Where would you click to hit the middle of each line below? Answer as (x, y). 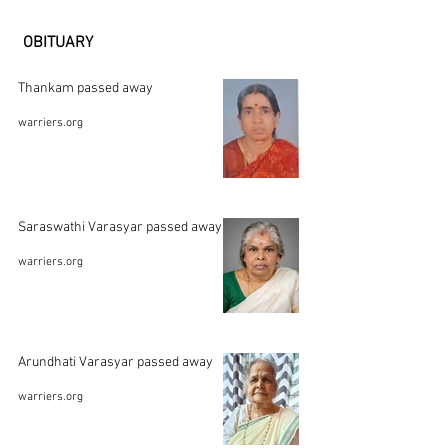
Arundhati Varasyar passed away (115, 362)
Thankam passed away (115, 88)
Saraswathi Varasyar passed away (120, 227)
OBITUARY (58, 43)
